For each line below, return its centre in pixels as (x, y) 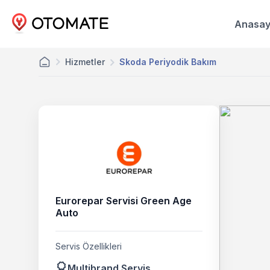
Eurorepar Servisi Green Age (124, 201)
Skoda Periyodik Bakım (168, 62)
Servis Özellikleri (89, 246)
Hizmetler (85, 62)
